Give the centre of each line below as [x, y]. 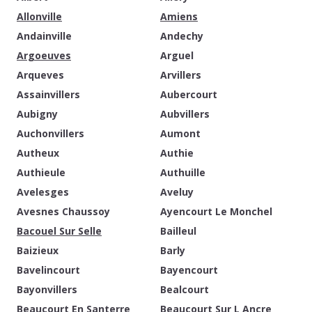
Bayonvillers [47, 289]
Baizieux [38, 250]
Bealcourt [185, 289]
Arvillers [181, 75]
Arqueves [40, 75]
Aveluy [177, 192]
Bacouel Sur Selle [59, 231]
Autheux [38, 153]
